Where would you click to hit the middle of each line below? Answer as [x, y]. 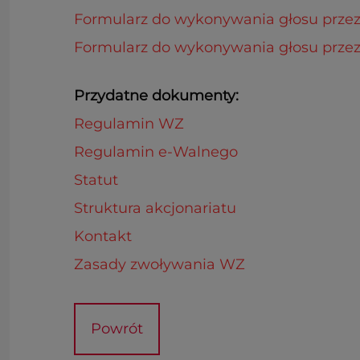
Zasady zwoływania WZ [164, 264]
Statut [96, 180]
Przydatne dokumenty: [156, 96]
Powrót [122, 329]
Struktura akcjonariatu [157, 208]
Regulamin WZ [129, 124]
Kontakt [103, 236]
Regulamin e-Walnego [156, 152]
